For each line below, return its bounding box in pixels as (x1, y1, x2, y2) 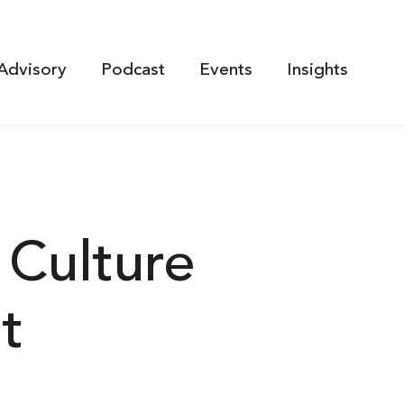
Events (198, 61, 252, 79)
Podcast (100, 61, 165, 79)
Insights (286, 61, 348, 79)
